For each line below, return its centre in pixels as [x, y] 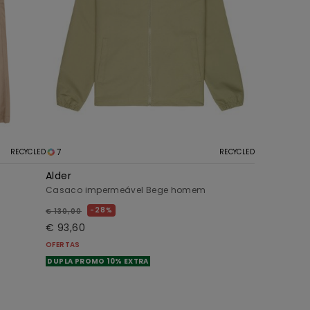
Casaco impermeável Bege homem [126, 190]
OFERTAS [63, 245]
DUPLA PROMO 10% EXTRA [98, 262]
